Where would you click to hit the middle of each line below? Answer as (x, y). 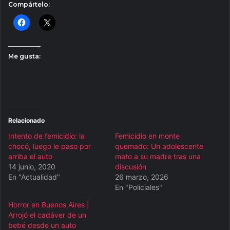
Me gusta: (24, 56)
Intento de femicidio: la (46, 136)
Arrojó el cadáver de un (47, 215)
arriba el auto (30, 156)
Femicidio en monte (147, 136)
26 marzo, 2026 (142, 177)
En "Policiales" (139, 187)
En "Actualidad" (34, 177)
